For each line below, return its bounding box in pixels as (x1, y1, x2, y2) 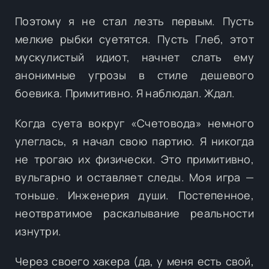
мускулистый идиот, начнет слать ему (15, 49, 254, 64)
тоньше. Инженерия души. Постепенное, (15, 187, 254, 202)
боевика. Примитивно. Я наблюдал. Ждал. (15, 85, 235, 100)
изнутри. (15, 223, 62, 238)
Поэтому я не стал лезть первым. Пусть (15, 13, 254, 28)
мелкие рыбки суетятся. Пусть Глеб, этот (15, 31, 254, 46)
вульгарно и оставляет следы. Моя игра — (15, 169, 254, 184)
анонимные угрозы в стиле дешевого (15, 67, 254, 82)
